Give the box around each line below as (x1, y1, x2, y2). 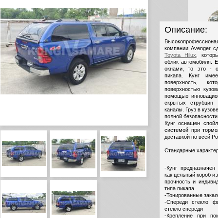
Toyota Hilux (164, 52, 196, 58)
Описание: (164, 25, 207, 35)
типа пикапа (164, 185, 194, 191)
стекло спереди (164, 205, 203, 212)
